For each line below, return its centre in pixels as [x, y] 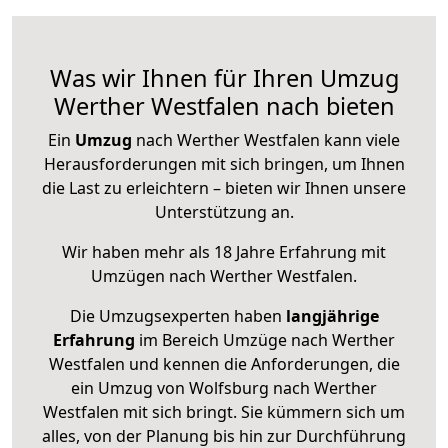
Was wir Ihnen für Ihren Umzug [224, 78]
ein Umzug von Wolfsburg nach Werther [224, 388]
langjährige [332, 316]
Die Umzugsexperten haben [177, 316]
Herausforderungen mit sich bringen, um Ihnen [224, 164]
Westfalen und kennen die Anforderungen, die [224, 364]
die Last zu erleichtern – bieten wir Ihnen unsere [224, 188]
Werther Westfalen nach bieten [224, 106]
